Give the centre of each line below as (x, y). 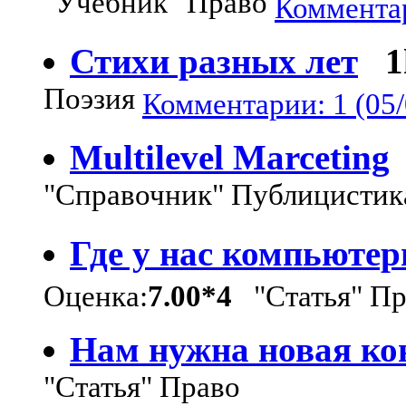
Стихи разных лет (214, 61)
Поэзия (93, 101)
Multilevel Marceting (230, 157)
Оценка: (96, 296)
